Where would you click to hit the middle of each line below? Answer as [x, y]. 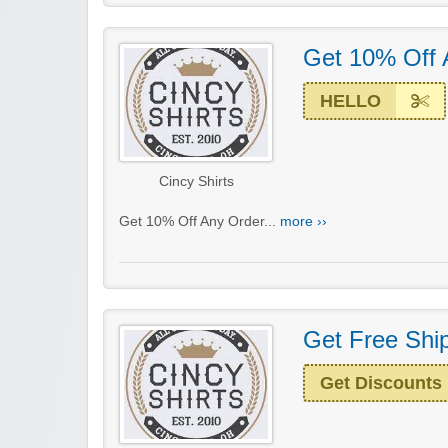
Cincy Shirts [196, 181]
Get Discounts [381, 382]
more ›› [303, 221]
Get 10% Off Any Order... [199, 221]
